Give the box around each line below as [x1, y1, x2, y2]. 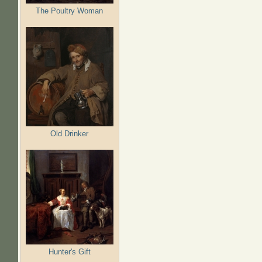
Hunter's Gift [48, 247, 91, 256]
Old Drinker [50, 129, 89, 138]
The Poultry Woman [36, 6, 104, 15]
